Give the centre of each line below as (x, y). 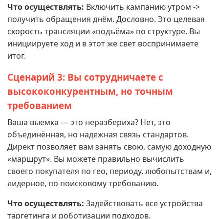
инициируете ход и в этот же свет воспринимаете (103, 44)
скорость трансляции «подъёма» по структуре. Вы (104, 31)
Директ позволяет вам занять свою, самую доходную (109, 147)
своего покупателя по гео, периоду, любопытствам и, (109, 171)
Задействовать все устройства (143, 203)
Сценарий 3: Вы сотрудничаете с (85, 77)
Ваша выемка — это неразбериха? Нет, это (89, 122)
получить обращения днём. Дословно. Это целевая (106, 19)
